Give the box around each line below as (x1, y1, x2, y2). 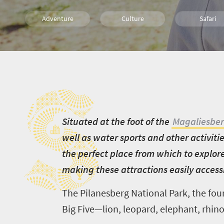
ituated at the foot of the (66, 115, 171, 127)
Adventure (41, 14, 73, 23)
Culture (121, 14, 144, 23)
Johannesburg (110, 39, 154, 48)
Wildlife (196, 39, 218, 48)
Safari (199, 14, 216, 23)
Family (47, 39, 67, 48)
